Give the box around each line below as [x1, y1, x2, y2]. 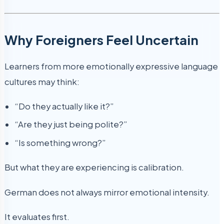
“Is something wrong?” [14, 137, 106, 148]
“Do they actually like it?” [14, 100, 114, 111]
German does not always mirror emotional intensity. [4, 186, 209, 197]
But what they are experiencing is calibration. [4, 162, 184, 173]
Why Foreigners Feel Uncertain [4, 31, 198, 48]
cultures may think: [4, 76, 79, 87]
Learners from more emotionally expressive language [4, 60, 218, 71]
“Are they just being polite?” [14, 119, 127, 130]
